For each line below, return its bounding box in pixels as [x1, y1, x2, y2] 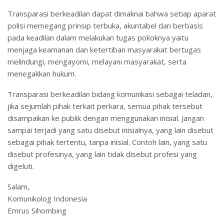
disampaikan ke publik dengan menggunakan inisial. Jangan [7, 112, 204, 123]
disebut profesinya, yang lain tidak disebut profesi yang [7, 148, 197, 159]
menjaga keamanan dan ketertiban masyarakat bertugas [7, 44, 201, 54]
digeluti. [7, 160, 34, 171]
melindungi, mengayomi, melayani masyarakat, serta [7, 56, 186, 66]
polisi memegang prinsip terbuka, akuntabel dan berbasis [7, 20, 203, 30]
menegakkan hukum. [7, 68, 76, 78]
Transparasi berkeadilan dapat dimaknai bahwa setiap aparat [7, 8, 216, 18]
